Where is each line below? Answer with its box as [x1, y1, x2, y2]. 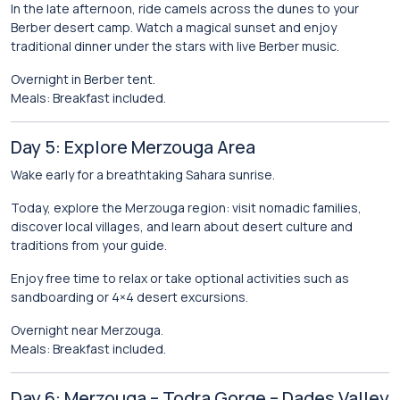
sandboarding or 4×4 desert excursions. [11, 288, 248, 305]
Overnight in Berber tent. [11, 71, 155, 87]
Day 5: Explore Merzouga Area [11, 135, 255, 159]
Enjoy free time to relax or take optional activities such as [11, 270, 349, 287]
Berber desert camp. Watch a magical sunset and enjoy [11, 19, 337, 36]
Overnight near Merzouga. [11, 321, 163, 338]
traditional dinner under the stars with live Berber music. [11, 37, 339, 54]
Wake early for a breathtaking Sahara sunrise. [11, 166, 275, 183]
